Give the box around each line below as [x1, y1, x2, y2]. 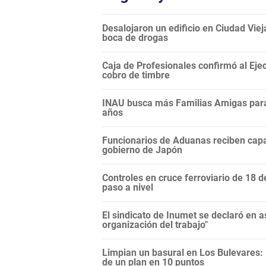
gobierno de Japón [102, 144, 182, 156]
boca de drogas [102, 32, 168, 44]
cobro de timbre [102, 69, 170, 81]
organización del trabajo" [102, 219, 208, 231]
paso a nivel [102, 182, 153, 194]
